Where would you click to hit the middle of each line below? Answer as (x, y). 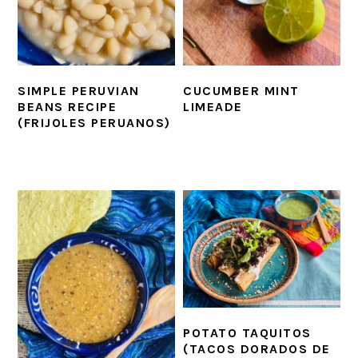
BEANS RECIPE (68, 106)
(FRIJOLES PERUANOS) (94, 122)
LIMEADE (213, 106)
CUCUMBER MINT (241, 90)
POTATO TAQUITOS (247, 333)
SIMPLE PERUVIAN (79, 90)
